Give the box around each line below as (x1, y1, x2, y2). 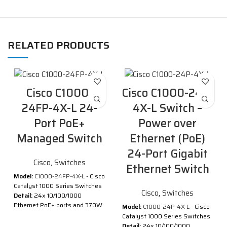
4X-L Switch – (133, 99, 203, 117)
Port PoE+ (33, 114, 85, 132)
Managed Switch (16, 129, 102, 147)
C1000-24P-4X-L (143, 201, 190, 211)
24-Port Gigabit (127, 144, 208, 163)
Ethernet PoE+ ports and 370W (14, 200, 103, 210)
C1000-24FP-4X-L (34, 171, 85, 181)
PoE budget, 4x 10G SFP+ (14, 209, 86, 219)
